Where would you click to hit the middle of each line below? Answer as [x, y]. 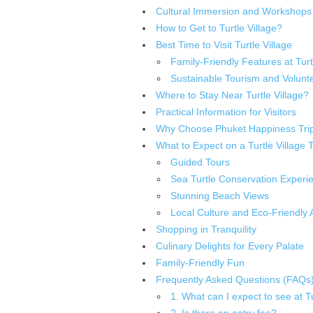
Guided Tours [200, 162]
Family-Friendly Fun [200, 263]
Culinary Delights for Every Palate [230, 246]
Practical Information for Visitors [226, 112]
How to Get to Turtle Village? [219, 28]
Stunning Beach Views [219, 196]
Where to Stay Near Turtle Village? [232, 95]
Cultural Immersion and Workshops [233, 11]
